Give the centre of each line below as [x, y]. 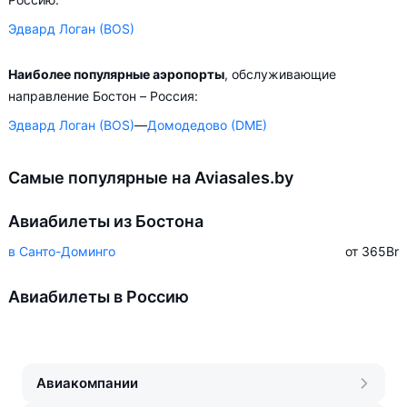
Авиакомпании [87, 383]
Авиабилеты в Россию [99, 297]
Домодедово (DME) [207, 125]
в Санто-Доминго [62, 251]
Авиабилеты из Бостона [106, 221]
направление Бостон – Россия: [103, 96]
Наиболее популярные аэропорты [116, 74]
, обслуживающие [280, 74]
